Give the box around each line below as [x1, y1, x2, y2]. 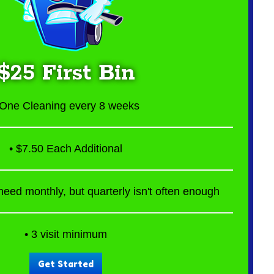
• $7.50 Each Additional [9, 142, 122, 155]
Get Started [37, 259, 94, 269]
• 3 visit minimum [24, 228, 107, 240]
